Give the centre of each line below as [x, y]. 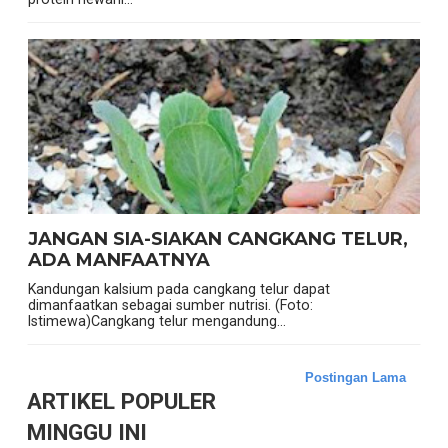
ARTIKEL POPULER [121, 401]
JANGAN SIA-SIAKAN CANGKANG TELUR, [217, 239]
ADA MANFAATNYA [118, 260]
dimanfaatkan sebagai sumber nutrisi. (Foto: [170, 305]
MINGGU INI [86, 432]
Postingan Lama [356, 378]
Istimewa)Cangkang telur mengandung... [156, 321]
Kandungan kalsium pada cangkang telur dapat [178, 289]
